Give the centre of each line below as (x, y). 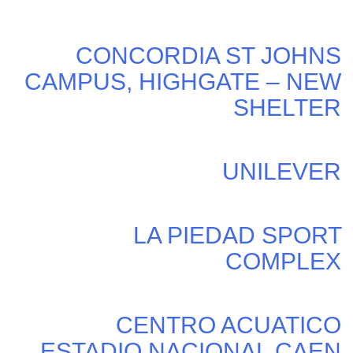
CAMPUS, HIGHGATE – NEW (183, 82)
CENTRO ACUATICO (229, 325)
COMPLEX (283, 262)
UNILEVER (282, 172)
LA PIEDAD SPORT (237, 236)
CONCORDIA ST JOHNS (208, 56)
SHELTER (287, 108)
